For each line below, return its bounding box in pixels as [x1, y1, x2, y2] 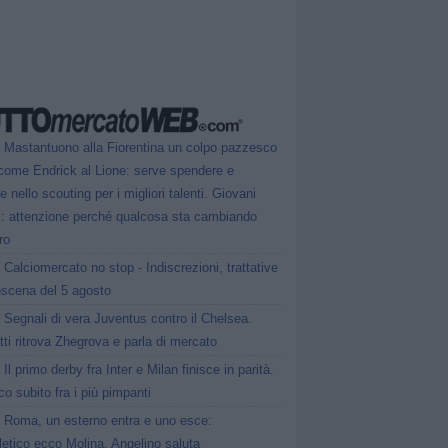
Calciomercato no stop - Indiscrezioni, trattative [4, 260, 279, 275]
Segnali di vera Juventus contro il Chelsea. [4, 311, 253, 326]
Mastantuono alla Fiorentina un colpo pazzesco [4, 140, 278, 155]
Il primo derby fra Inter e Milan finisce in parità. [4, 362, 275, 377]
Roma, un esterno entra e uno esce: [4, 413, 213, 428]
